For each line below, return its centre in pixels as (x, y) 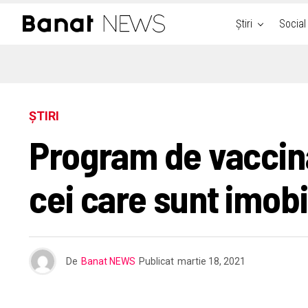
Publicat (156, 261)
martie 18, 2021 (211, 261)
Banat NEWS (108, 261)
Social (292, 24)
